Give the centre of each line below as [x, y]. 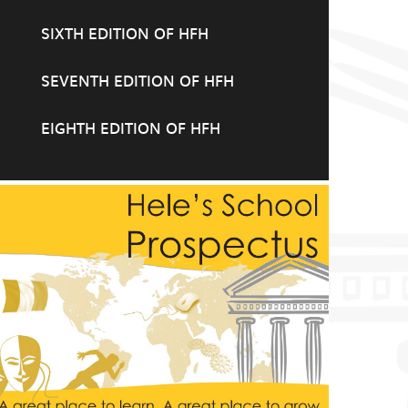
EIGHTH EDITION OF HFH [130, 127]
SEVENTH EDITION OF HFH [137, 80]
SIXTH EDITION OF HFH [124, 33]
